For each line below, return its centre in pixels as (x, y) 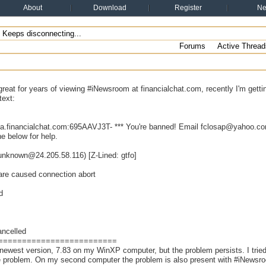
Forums (192, 46)
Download (110, 8)
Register (188, 8)
